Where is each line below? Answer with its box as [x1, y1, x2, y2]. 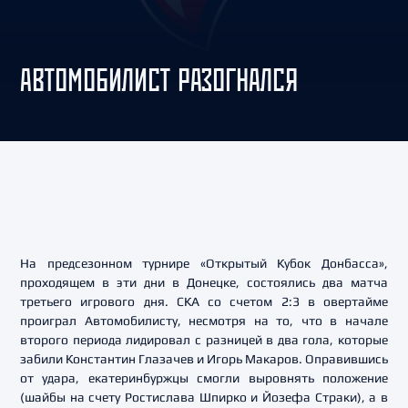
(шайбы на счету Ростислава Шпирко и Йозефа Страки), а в [20, 390, 388, 404]
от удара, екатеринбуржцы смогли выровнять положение [20, 371, 388, 385]
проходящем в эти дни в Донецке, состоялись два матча [20, 275, 388, 290]
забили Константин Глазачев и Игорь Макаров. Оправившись [20, 352, 388, 366]
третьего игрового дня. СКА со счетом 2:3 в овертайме [20, 294, 388, 309]
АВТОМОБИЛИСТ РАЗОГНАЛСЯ [20, 60, 298, 99]
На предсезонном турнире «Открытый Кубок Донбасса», [20, 256, 388, 270]
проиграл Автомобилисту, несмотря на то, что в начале [20, 313, 388, 328]
